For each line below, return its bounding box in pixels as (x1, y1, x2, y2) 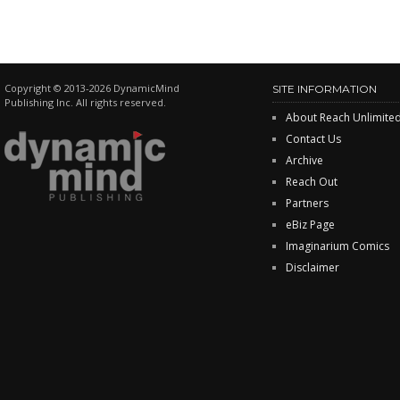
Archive (286, 153, 323, 169)
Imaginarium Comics (286, 238, 389, 254)
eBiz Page (286, 217, 335, 233)
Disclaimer (286, 260, 339, 276)
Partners (286, 196, 329, 212)
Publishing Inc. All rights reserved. (4, 96, 166, 110)
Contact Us (286, 131, 341, 147)
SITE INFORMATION (272, 82, 377, 96)
